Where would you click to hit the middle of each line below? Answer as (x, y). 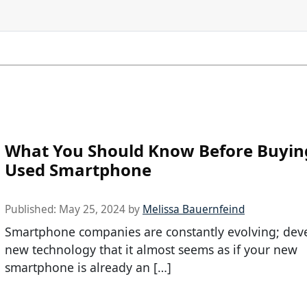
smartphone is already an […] (88, 267)
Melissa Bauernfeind (194, 209)
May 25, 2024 (92, 209)
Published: (32, 209)
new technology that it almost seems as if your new (151, 249)
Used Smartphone (78, 169)
